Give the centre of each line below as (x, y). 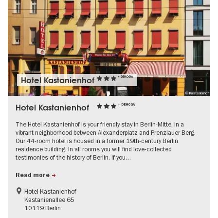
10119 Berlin (42, 208)
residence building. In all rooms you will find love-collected (94, 149)
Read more (33, 175)
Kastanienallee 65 (49, 200)
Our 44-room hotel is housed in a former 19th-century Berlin (97, 141)
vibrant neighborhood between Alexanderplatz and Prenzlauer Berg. (106, 133)
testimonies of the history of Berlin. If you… (73, 157)
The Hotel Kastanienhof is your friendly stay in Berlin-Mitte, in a (100, 124)
